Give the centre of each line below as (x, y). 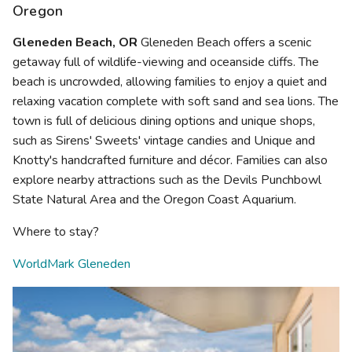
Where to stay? (56, 232)
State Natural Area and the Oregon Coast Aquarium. (154, 200)
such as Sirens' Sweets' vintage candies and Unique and (164, 141)
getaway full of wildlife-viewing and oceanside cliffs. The (166, 62)
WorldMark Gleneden (71, 264)
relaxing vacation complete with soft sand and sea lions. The (176, 102)
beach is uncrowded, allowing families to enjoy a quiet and (170, 82)
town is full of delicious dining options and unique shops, (164, 121)
